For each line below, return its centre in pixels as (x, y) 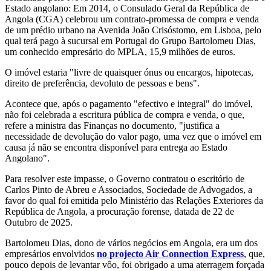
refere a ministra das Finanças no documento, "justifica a (112, 126)
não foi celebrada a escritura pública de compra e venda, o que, (125, 115)
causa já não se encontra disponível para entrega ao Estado (116, 148)
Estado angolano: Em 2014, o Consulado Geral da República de (127, 8)
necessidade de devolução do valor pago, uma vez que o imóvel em (133, 137)
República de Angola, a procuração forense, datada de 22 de (119, 212)
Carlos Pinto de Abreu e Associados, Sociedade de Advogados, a (129, 190)
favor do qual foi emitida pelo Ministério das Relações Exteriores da (134, 201)
